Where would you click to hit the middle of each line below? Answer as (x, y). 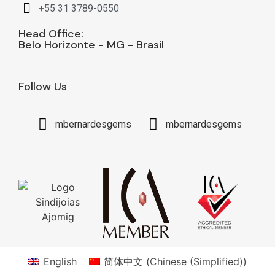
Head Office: (51, 34)
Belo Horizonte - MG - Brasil (91, 45)
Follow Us (43, 87)
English (60, 262)
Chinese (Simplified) (196, 262)
